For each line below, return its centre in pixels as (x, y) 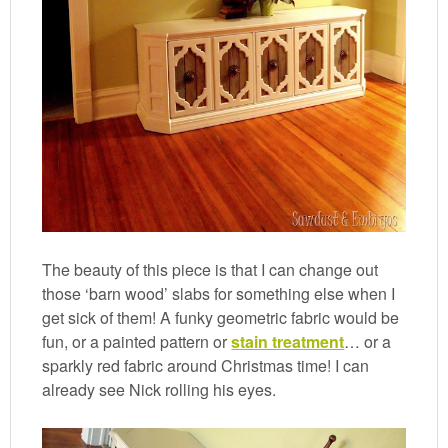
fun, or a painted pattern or (137, 341)
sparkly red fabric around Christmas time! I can (206, 365)
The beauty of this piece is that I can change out (210, 269)
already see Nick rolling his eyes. (159, 389)
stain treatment (288, 341)
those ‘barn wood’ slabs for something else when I (219, 293)
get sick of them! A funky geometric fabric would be (221, 317)
